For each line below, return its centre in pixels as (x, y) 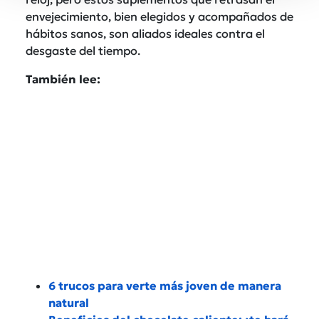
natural (69, 302)
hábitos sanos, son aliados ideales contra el (145, 33)
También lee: (63, 79)
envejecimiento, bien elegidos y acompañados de (159, 16)
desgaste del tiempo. (83, 50)
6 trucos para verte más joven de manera (165, 285)
